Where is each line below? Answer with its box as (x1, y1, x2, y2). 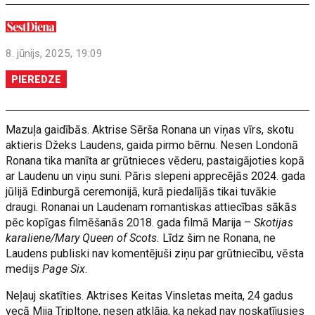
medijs (6, 262, 43, 276)
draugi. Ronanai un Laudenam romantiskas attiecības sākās (6, 200, 297, 214)
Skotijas (254, 216, 294, 229)
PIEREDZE (11, 74, 62, 85)
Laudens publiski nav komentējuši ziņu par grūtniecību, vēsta (6, 247, 304, 260)
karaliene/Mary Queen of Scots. (6, 231, 160, 245)
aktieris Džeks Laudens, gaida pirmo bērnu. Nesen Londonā (6, 139, 299, 152)
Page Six (42, 262, 86, 276)
